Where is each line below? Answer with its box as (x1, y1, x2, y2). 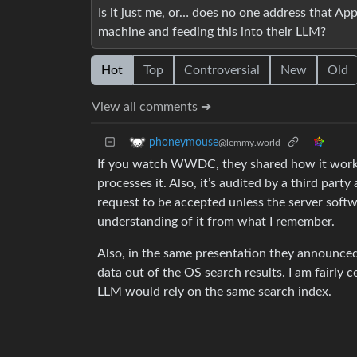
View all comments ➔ (92, 100, 211, 114)
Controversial (184, 64, 260, 77)
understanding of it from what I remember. (97, 215, 335, 229)
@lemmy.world (218, 137, 280, 147)
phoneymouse (149, 136, 218, 148)
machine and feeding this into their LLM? (98, 25, 326, 39)
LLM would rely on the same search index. (97, 285, 331, 299)
